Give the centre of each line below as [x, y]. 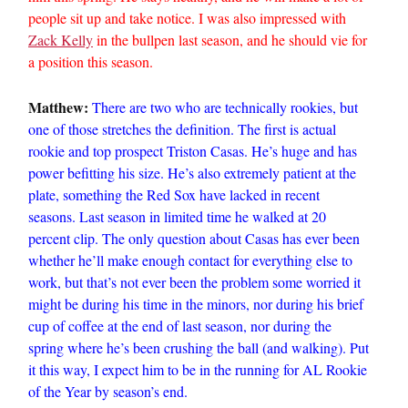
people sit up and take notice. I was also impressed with [187, 18]
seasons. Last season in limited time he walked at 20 [177, 216]
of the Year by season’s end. [108, 391]
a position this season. [91, 61]
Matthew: [58, 107]
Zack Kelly [61, 40]
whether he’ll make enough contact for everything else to [190, 260]
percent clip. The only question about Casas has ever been [194, 238]
